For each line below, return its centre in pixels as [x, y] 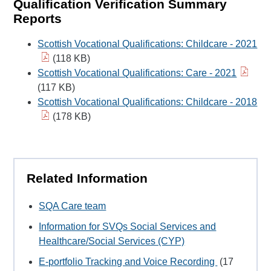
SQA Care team [73, 206]
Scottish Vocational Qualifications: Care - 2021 [137, 73]
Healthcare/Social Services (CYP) [112, 241]
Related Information [87, 178]
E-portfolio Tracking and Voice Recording [128, 262]
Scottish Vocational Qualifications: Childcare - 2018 [148, 102]
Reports [38, 19]
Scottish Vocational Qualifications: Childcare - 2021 [148, 44]
